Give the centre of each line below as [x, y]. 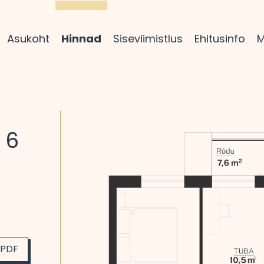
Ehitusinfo [220, 38]
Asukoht [28, 38]
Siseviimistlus [148, 38]
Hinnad [81, 38]
